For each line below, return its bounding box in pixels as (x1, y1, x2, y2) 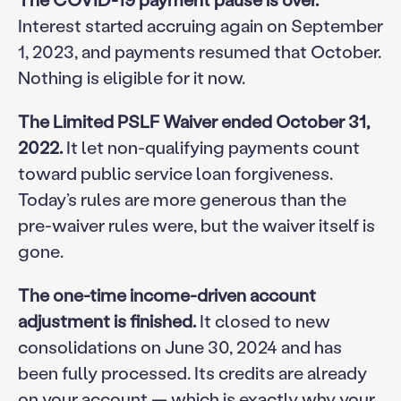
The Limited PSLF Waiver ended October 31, (17, 108, 370, 132)
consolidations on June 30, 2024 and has (17, 334, 342, 358)
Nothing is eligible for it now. (17, 64, 245, 89)
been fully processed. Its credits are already (17, 360, 367, 384)
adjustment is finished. (17, 308, 196, 332)
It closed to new (195, 308, 330, 332)
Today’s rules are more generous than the (17, 186, 346, 210)
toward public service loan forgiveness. (17, 160, 333, 184)
